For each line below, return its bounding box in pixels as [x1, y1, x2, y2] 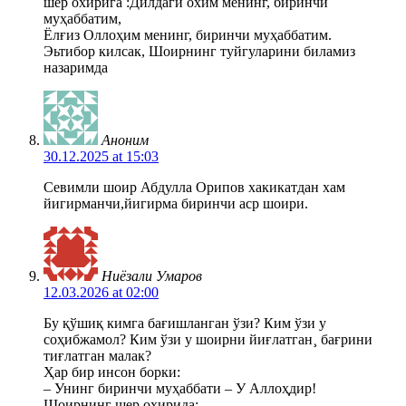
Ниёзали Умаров [101, 267, 202, 284]
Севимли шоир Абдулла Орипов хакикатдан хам [43, 179, 345, 195]
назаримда [43, 59, 108, 75]
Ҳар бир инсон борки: [43, 363, 180, 380]
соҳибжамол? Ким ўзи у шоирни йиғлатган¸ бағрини [43, 331, 372, 347]
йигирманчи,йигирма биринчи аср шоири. [43, 195, 308, 211]
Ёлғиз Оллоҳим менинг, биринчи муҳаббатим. [43, 26, 332, 43]
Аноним [101, 131, 149, 148]
